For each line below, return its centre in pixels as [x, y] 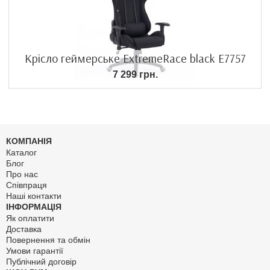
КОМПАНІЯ [29, 141]
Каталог [21, 152]
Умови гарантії [35, 250]
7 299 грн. [135, 74]
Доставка [24, 229]
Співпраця [27, 185]
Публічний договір [41, 261]
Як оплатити [30, 218]
